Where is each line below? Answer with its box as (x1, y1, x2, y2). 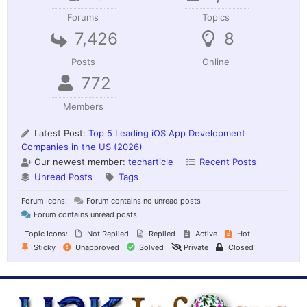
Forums (67, 11, 99, 23)
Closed (226, 242, 254, 252)
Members (62, 100, 103, 112)
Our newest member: (32, 156, 128, 167)
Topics (202, 11, 230, 23)
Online (202, 56, 230, 67)
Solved (137, 242, 164, 252)
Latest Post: (32, 127, 88, 138)
